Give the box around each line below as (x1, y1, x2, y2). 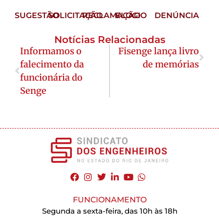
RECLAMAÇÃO (82, 11, 140, 21)
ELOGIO (115, 11, 147, 21)
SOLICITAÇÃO (48, 11, 103, 21)
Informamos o (20, 45, 82, 57)
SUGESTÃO (15, 11, 59, 21)
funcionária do (20, 72, 83, 84)
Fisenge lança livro (118, 45, 199, 57)
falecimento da (20, 59, 84, 70)
